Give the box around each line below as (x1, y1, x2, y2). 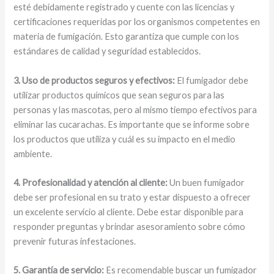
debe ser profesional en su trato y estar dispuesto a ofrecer (13, 192, 251, 203)
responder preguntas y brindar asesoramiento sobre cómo (13, 221, 246, 232)
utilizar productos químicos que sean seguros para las (13, 89, 225, 100)
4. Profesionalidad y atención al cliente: (13, 177, 168, 188)
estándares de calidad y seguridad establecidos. (13, 46, 201, 57)
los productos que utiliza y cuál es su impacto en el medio (13, 133, 236, 144)
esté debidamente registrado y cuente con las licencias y (13, 2, 235, 13)
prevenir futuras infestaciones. (13, 236, 136, 247)
